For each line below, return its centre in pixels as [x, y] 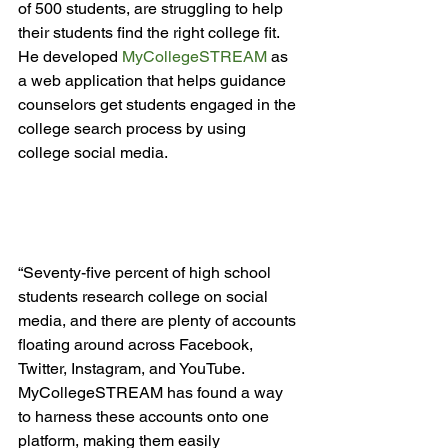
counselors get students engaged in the [159, 104]
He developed [70, 56]
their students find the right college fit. [150, 32]
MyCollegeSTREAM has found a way [152, 392]
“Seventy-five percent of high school [146, 272]
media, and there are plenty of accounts [159, 320]
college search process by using [134, 128]
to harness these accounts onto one [145, 416]
